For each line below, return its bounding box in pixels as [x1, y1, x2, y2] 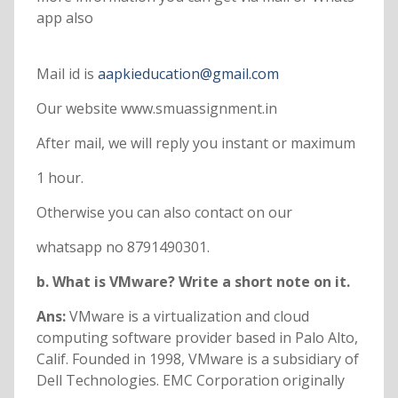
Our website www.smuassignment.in [36, 99, 277, 119]
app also [36, 8, 93, 28]
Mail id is [36, 64, 98, 84]
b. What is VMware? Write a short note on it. [36, 272, 350, 292]
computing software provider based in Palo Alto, [36, 328, 358, 348]
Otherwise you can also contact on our [36, 203, 292, 223]
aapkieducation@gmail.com [97, 64, 279, 84]
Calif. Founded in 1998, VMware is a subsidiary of [36, 349, 359, 370]
